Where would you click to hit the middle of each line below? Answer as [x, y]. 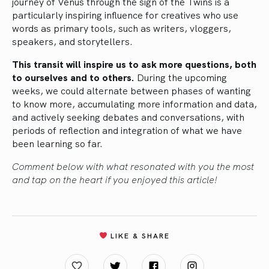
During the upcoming [181, 77]
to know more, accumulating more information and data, [134, 104]
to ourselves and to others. [73, 77]
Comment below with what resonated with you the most [133, 166]
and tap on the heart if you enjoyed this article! [115, 179]
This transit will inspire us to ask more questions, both [134, 64]
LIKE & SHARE [138, 235]
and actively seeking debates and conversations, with [128, 117]
